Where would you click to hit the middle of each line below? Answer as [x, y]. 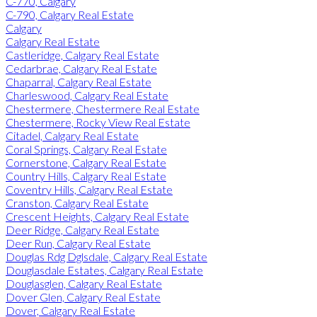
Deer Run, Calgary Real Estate [78, 243]
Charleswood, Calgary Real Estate [87, 95]
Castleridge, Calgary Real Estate [82, 54]
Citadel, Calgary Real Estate [72, 135]
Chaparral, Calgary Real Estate [79, 81]
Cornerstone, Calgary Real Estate [86, 162]
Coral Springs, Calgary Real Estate [86, 149]
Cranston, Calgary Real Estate [77, 202]
